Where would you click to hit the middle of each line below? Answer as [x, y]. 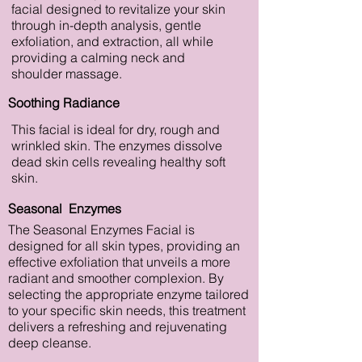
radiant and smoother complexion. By [116, 278]
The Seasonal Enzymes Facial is [101, 229]
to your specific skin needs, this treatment [127, 310]
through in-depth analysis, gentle [106, 25]
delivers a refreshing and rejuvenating [118, 326]
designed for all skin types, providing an [124, 246]
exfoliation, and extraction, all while [112, 41]
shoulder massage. [67, 74]
